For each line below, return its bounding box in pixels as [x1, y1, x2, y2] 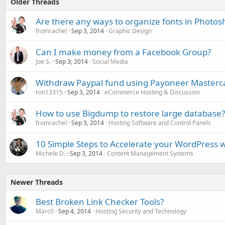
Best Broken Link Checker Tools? [36, 195, 164, 207]
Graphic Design [108, 26, 152, 35]
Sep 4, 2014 [58, 206, 91, 215]
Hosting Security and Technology [95, 206, 186, 215]
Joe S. [36, 57, 51, 66]
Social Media [92, 57, 128, 66]
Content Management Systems [107, 149, 193, 158]
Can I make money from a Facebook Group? [36, 46, 211, 58]
